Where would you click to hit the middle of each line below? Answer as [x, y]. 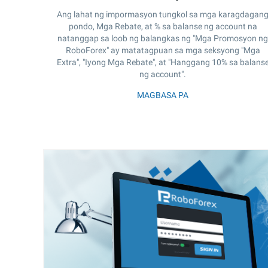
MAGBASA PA [163, 95]
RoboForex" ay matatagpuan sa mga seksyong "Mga [163, 50]
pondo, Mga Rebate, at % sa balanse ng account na [163, 26]
